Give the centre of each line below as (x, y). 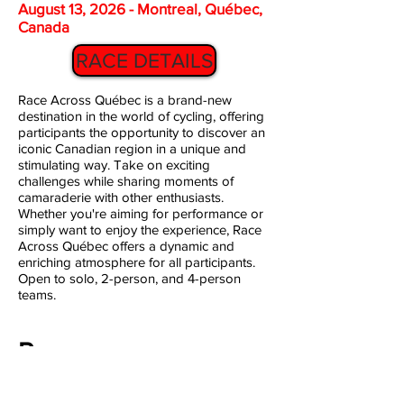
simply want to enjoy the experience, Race (140, 230)
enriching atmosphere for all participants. (137, 262)
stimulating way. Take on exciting (114, 165)
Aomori (194, 376)
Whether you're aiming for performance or (141, 213)
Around (78, 376)
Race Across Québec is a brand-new (125, 100)
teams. (37, 294)
